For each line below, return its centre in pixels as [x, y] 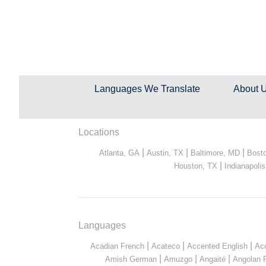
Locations [99, 132]
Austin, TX [165, 153]
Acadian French [117, 246]
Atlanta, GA [119, 153]
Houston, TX [195, 166]
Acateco [166, 246]
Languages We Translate [148, 88]
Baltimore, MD [215, 153]
